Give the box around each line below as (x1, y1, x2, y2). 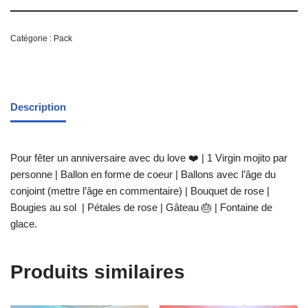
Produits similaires (10, 261, 185, 283)
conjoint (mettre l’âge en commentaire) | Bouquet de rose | (10, 185, 269, 197)
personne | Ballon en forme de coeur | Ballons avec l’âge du (10, 168, 276, 180)
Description (10, 100, 66, 113)
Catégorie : (10, 34, 54, 43)
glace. (10, 218, 37, 230)
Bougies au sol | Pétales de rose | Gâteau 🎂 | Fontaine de (10, 201, 272, 213)
